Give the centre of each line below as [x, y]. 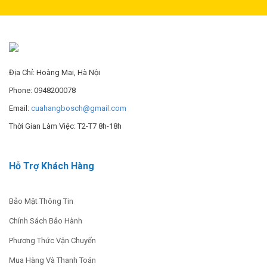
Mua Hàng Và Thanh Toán [52, 260]
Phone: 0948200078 [42, 91]
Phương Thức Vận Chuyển [52, 241]
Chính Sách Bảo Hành [46, 221]
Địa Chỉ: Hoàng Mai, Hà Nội [55, 73]
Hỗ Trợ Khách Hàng [52, 166]
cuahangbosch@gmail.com [79, 108]
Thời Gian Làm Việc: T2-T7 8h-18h [65, 126]
